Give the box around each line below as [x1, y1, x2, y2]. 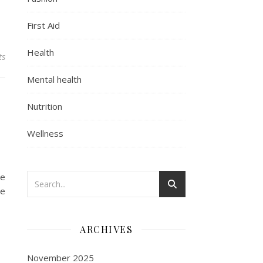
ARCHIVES [80, 223, 133, 235]
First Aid [27, 19, 60, 31]
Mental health [27, 73, 82, 85]
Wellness [27, 127, 63, 139]
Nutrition [27, 100, 62, 112]
